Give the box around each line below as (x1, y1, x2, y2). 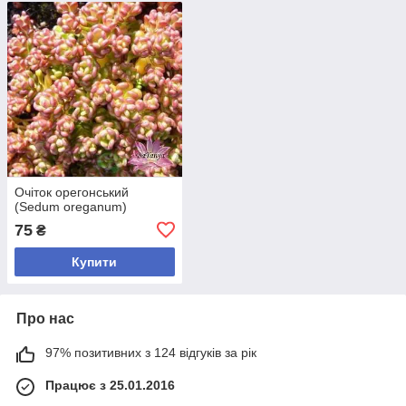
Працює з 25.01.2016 (45, 377, 175, 392)
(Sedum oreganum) (14, 198, 127, 214)
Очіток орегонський (14, 184, 129, 199)
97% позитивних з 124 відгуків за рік (45, 344, 256, 360)
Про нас (16, 310, 74, 326)
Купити (72, 254, 118, 269)
